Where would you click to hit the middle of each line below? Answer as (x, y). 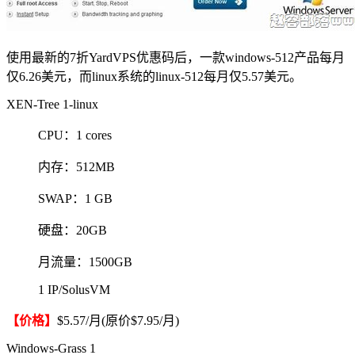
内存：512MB (76, 166)
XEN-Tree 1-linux (52, 104)
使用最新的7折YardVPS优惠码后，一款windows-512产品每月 (176, 57)
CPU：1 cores (75, 135)
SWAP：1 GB (75, 198)
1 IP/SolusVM (74, 289)
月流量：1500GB (85, 261)
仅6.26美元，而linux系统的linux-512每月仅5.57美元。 (154, 76)
